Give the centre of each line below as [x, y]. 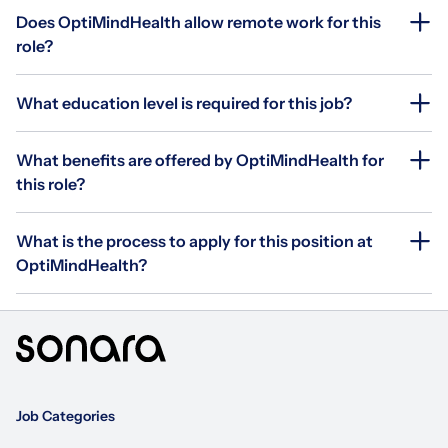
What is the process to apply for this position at [194, 240]
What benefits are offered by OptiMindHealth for [200, 159]
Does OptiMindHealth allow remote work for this [198, 21]
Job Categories [65, 416]
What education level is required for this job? [184, 102]
